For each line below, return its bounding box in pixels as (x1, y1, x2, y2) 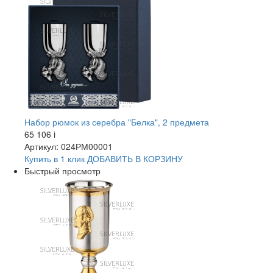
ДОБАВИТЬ (87, 152, 133, 165)
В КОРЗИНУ (133, 152, 183, 165)
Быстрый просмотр (24, 165, 101, 177)
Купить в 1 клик (24, 152, 85, 165)
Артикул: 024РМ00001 (24, 140, 113, 153)
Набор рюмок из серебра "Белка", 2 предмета (24, 116, 209, 129)
